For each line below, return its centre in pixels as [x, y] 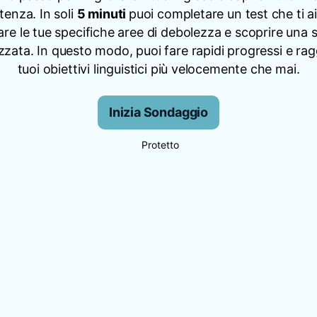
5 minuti [103, 14]
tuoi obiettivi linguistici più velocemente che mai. [158, 69]
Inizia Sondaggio [158, 112]
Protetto [160, 145]
